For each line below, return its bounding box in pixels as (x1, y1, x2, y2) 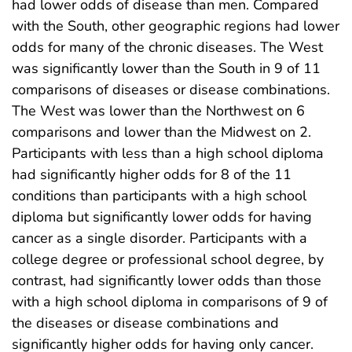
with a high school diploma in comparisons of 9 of (12, 291, 328, 311)
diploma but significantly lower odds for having (12, 207, 312, 226)
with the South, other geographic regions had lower (12, 16, 339, 35)
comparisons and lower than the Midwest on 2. (12, 122, 311, 141)
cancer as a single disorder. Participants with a (12, 228, 307, 247)
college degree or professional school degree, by (12, 249, 324, 269)
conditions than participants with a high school (12, 185, 306, 205)
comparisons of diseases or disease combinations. (12, 79, 330, 99)
